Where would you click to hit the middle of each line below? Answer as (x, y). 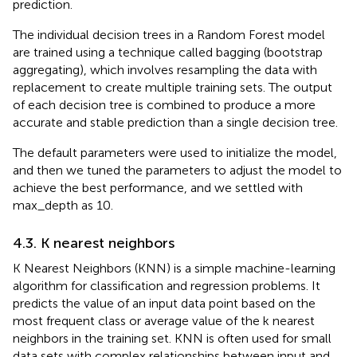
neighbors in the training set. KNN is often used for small (172, 338)
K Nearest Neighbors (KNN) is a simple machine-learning (174, 268)
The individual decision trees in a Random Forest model (169, 34)
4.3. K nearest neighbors (94, 243)
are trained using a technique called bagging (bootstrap (168, 52)
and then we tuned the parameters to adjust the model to (177, 170)
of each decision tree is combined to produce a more (164, 104)
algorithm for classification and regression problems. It (167, 285)
